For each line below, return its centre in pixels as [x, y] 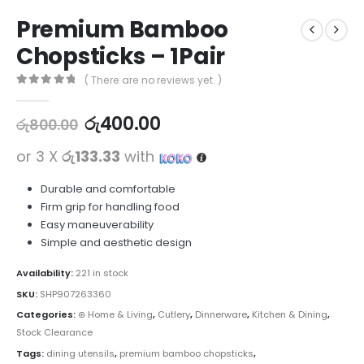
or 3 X [39, 157]
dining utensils [80, 354]
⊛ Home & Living [115, 315]
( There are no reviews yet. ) [154, 80]
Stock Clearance [54, 333]
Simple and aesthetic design [116, 243]
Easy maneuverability [97, 225]
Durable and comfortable [108, 189]
